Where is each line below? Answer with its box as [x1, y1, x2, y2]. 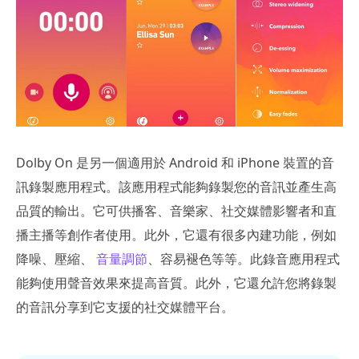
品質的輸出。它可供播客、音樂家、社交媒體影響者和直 [16, 202, 337, 220]
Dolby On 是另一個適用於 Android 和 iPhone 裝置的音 [16, 154, 334, 172]
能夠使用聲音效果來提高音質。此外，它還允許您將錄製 [16, 274, 337, 292]
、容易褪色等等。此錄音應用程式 [147, 250, 340, 268]
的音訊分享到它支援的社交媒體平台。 [16, 298, 234, 317]
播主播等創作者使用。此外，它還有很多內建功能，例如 [16, 226, 337, 244]
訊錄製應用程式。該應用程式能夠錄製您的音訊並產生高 [16, 178, 337, 196]
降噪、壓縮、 [16, 250, 96, 268]
